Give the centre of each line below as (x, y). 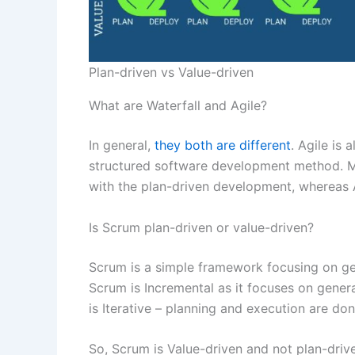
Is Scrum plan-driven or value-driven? (201, 227)
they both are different (223, 145)
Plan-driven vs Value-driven (171, 73)
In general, (122, 145)
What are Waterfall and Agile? (178, 106)
